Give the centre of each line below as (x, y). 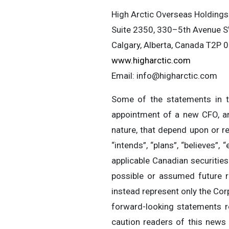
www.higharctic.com (151, 60)
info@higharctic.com (177, 76)
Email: (124, 76)
